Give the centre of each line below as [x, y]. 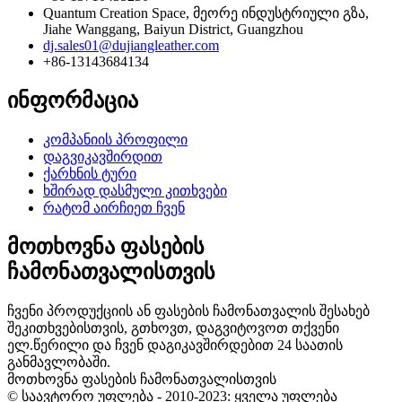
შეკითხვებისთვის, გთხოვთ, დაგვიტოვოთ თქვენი [173, 328]
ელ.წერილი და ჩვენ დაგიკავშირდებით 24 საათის [175, 345]
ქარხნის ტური [90, 173]
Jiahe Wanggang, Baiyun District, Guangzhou [173, 29]
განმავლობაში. [59, 362]
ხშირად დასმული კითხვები [135, 190]
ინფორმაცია [73, 100]
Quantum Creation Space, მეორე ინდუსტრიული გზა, [206, 13]
